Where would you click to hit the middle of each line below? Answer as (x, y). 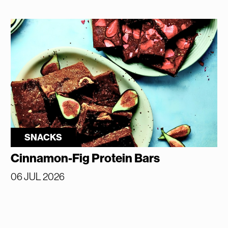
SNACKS (44, 137)
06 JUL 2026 (38, 176)
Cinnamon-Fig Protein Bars (85, 158)
